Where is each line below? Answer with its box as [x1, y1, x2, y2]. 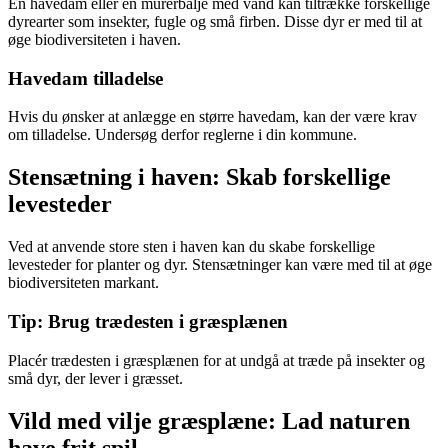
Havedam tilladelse [8, 67, 163, 89]
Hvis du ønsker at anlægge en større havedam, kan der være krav [8, 108, 417, 126]
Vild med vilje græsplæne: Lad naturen [8, 407, 410, 434]
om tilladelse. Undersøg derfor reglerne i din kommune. [8, 126, 357, 144]
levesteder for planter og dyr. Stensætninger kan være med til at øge [8, 256, 432, 274]
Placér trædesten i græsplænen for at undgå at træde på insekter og [8, 351, 425, 369]
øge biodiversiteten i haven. [8, 30, 181, 48]
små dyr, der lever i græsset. [8, 369, 183, 387]
